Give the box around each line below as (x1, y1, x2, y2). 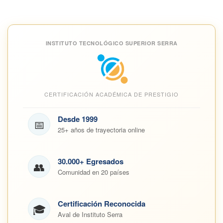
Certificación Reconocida (58, 198, 145, 209)
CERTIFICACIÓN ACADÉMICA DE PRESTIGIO (44, 90, 179, 98)
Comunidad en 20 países (58, 167, 129, 177)
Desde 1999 (58, 113, 98, 124)
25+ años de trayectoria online (58, 125, 145, 134)
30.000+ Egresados (58, 156, 123, 167)
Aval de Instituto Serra (58, 210, 122, 219)
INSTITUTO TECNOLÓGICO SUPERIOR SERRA (45, 39, 178, 47)
